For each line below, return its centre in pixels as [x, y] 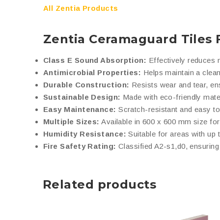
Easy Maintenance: [80, 109]
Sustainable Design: [82, 97]
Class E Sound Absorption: [95, 60]
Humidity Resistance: [85, 134]
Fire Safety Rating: [80, 146]
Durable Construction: [86, 85]
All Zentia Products [81, 8]
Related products [100, 184]
